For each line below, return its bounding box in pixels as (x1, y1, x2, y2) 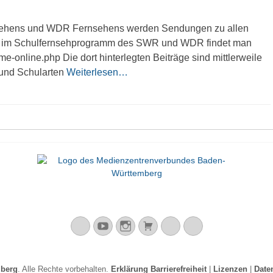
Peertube (198, 219, 242, 232)
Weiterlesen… (66, 67, 128, 77)
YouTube (108, 219, 152, 232)
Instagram (130, 219, 181, 232)
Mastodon (85, 219, 135, 232)
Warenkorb (153, 219, 208, 232)
